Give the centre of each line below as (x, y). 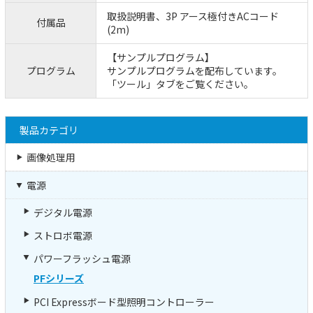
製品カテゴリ (49, 130)
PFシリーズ (59, 278)
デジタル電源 (63, 212)
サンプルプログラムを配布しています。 (195, 70)
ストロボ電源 (63, 235)
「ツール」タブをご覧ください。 (180, 83)
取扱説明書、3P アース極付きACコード (193, 16)
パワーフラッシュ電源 (82, 258)
